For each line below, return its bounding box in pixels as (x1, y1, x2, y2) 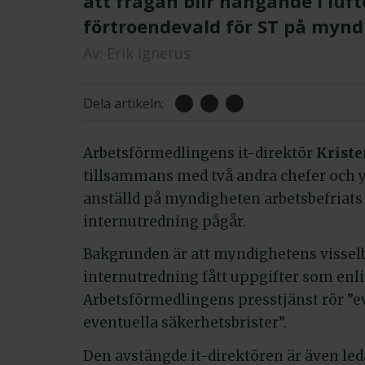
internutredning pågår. (83, 212, 246, 231)
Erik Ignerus (107, 43, 191, 63)
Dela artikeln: (83, 94, 164, 112)
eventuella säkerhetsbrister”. (83, 314, 287, 332)
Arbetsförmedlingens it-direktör (83, 143, 316, 162)
